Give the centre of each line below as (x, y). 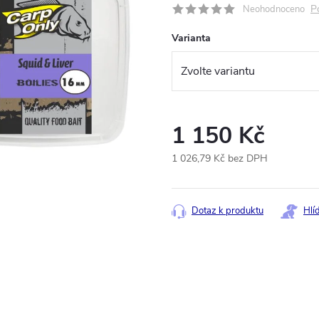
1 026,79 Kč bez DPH (220, 159)
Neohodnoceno (274, 9)
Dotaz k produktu (228, 211)
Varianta (191, 38)
